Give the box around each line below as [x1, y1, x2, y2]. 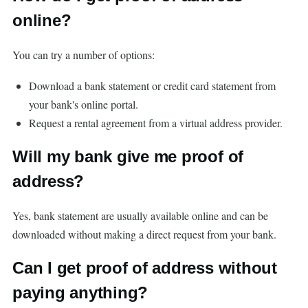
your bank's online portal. [29, 97, 138, 112]
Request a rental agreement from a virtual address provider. [29, 115, 283, 131]
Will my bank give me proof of [12, 147, 244, 166]
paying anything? [12, 283, 148, 302]
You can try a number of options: [12, 47, 155, 63]
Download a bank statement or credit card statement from [29, 78, 276, 93]
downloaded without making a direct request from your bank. [12, 227, 276, 242]
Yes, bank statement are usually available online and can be [12, 208, 268, 223]
